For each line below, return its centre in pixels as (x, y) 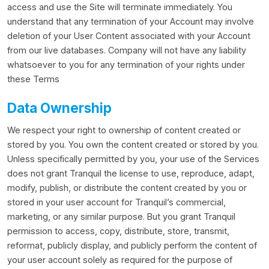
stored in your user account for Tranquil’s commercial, (116, 202)
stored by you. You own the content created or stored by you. (133, 144)
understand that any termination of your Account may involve (131, 21)
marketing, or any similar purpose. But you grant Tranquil (121, 216)
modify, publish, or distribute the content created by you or (127, 188)
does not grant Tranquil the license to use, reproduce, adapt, (131, 173)
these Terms (33, 79)
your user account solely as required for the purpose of (120, 260)
